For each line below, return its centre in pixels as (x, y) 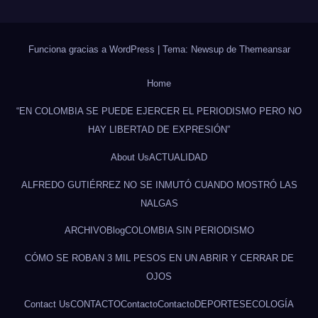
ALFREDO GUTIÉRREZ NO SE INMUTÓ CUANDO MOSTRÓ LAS (159, 185)
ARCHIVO (85, 231)
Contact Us (47, 304)
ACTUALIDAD (178, 157)
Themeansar (264, 49)
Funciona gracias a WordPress (93, 49)
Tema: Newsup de (201, 49)
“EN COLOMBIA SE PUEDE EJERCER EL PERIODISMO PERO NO (159, 111)
